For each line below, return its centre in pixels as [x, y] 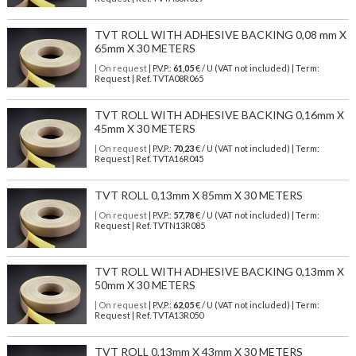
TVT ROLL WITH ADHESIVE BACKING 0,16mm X [219, 115]
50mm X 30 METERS [145, 285]
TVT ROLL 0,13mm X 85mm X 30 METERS [198, 195]
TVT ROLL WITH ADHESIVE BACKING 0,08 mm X [220, 35]
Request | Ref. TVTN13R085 [149, 226]
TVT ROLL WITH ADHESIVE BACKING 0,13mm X [219, 272]
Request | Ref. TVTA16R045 [149, 159]
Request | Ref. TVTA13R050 [149, 315]
